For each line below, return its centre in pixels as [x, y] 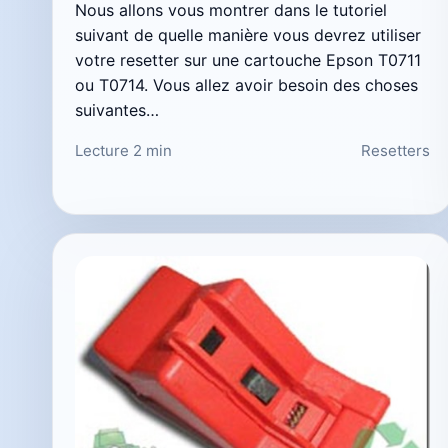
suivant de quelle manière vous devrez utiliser [248, 34]
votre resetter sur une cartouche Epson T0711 [248, 59]
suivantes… [117, 109]
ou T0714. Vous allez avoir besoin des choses [246, 84]
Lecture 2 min [123, 150]
